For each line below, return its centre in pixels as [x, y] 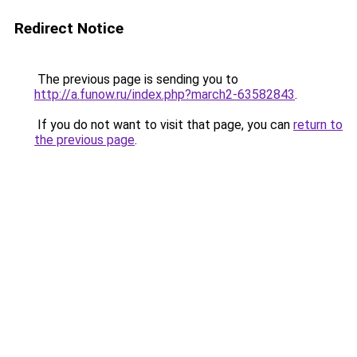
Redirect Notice [69, 28]
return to [318, 125]
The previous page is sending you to [136, 79]
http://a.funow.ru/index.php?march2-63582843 [165, 94]
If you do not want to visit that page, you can [164, 125]
